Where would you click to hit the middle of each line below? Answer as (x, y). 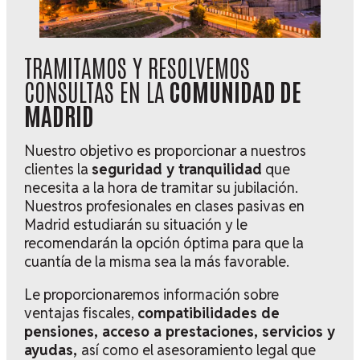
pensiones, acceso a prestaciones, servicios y (179, 331)
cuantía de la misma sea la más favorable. (156, 261)
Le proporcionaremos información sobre (151, 294)
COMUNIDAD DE (233, 90)
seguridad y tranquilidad (176, 169)
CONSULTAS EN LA (94, 90)
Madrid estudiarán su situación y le (135, 224)
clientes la (57, 169)
